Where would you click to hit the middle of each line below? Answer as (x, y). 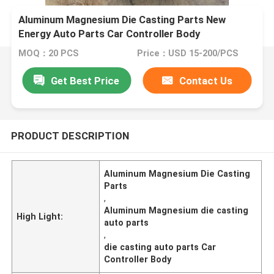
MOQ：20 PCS (49, 54)
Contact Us (206, 80)
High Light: (40, 216)
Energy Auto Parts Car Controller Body (109, 34)
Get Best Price (85, 80)
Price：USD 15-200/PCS (187, 54)
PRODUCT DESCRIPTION (70, 135)
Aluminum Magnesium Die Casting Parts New (122, 20)
